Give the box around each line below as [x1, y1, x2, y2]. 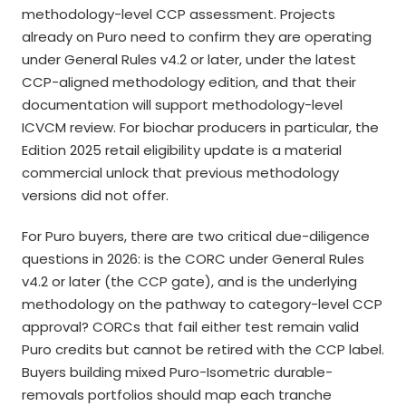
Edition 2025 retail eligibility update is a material [22, 140, 342, 159]
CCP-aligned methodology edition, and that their [22, 72, 356, 92]
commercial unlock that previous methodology [22, 163, 339, 182]
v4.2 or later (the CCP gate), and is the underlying [22, 272, 357, 291]
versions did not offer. [22, 186, 169, 205]
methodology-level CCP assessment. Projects [22, 5, 335, 24]
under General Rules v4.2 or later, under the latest [22, 50, 356, 69]
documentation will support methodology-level [22, 95, 343, 114]
